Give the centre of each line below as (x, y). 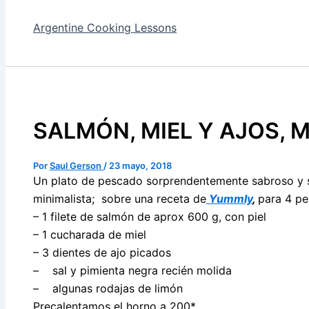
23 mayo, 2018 (140, 165)
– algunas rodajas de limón (108, 288)
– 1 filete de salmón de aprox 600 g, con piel (150, 216)
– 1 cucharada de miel (90, 234)
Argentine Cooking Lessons (105, 28)
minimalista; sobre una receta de (120, 198)
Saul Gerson (77, 165)
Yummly (229, 198)
